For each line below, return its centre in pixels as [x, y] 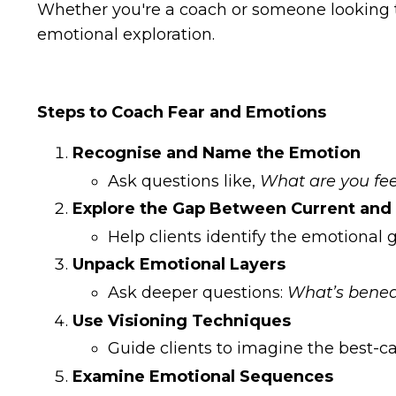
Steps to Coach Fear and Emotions [182, 112]
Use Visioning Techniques [182, 320]
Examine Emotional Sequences [203, 376]
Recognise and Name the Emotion [217, 152]
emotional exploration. [126, 34]
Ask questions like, [184, 181]
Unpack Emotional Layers [179, 265]
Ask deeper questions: [198, 292]
